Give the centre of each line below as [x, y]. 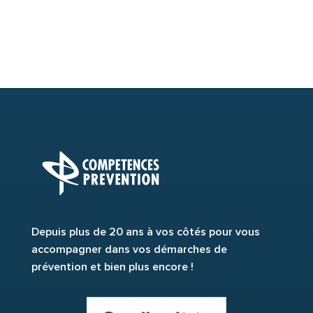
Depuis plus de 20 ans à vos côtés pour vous [145, 232]
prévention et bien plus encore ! [112, 267]
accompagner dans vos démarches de [129, 249]
